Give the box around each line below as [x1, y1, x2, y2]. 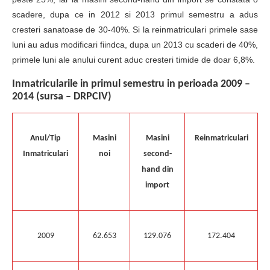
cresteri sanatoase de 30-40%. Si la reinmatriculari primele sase [12, 24, 258, 34]
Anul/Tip [30, 134, 61, 143]
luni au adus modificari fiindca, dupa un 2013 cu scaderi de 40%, [12, 39, 258, 49]
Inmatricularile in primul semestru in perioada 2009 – [12, 78, 250, 90]
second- [143, 149, 172, 159]
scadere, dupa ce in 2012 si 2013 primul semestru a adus [12, 9, 258, 19]
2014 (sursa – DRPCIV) [12, 90, 111, 102]
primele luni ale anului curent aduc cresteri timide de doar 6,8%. [12, 54, 255, 64]
